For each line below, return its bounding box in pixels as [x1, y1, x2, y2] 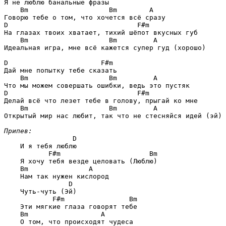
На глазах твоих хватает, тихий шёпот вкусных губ [4, 28, 198, 36]
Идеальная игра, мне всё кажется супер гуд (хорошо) [4, 43, 206, 51]
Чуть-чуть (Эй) [4, 187, 77, 195]
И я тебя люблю [4, 142, 77, 150]
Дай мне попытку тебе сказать [4, 66, 117, 74]
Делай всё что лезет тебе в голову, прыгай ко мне [4, 96, 198, 104]
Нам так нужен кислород [4, 172, 109, 180]
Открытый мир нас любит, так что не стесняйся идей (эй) [4, 111, 222, 120]
